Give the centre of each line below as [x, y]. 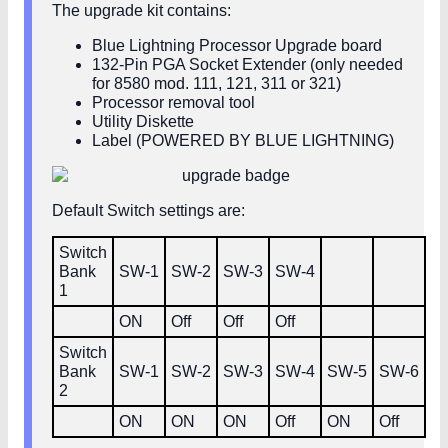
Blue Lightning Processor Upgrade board [237, 46]
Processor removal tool [173, 103]
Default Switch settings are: [148, 211]
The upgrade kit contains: [141, 11]
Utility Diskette [143, 122]
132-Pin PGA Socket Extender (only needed [247, 65]
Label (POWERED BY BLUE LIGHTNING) [243, 141]
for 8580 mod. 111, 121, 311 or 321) [216, 84]
